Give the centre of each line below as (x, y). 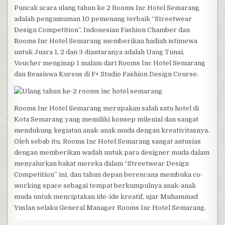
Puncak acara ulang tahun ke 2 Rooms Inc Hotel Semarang (107, 8)
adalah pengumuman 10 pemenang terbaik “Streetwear (103, 19)
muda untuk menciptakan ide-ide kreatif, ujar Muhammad (106, 197)
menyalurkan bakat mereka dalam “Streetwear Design (102, 163)
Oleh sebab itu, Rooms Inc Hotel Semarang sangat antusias (108, 141)
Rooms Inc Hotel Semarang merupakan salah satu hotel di (107, 108)
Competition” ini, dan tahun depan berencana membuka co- (109, 175)
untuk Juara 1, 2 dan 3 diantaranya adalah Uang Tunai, (99, 52)
